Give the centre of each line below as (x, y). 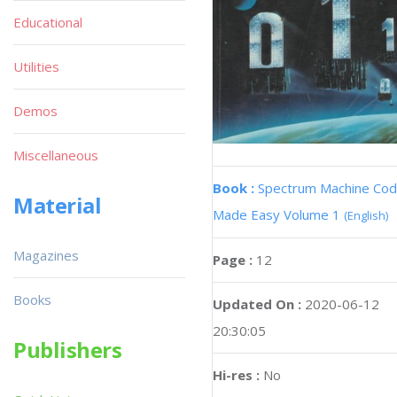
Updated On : (257, 304)
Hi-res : (236, 374)
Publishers (68, 350)
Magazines (46, 255)
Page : (234, 259)
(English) (366, 215)
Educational (48, 22)
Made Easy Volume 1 (278, 214)
